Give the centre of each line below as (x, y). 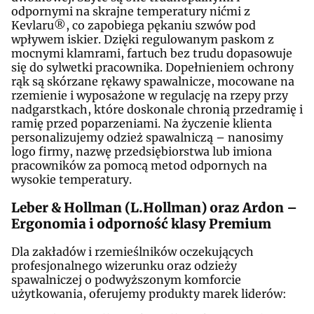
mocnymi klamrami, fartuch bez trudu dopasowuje (152, 53)
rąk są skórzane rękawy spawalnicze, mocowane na (153, 81)
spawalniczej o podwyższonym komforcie (126, 280)
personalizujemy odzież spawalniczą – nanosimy (147, 137)
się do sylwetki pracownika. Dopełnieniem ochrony (152, 67)
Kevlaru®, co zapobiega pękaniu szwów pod (134, 25)
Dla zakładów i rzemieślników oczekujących (132, 252)
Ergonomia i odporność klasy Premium (141, 224)
